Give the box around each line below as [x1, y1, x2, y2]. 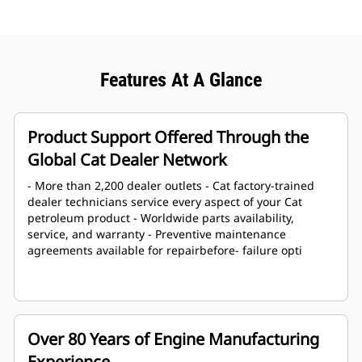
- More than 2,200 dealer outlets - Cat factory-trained [27, 178, 314, 194]
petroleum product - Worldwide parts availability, [27, 210, 294, 226]
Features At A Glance [100, 69, 262, 92]
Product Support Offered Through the [27, 126, 309, 149]
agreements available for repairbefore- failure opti [27, 242, 302, 259]
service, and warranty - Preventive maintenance [27, 226, 286, 242]
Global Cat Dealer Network [27, 149, 227, 171]
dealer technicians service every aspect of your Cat [27, 194, 302, 210]
